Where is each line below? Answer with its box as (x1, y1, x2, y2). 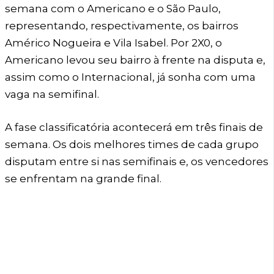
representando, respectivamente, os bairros (5, 20, 239, 32)
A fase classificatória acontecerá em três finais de (5, 120, 263, 133)
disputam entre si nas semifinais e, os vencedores (5, 155, 268, 168)
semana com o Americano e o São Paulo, (5, 2, 221, 15)
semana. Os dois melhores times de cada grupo (5, 138, 259, 150)
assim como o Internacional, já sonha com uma (5, 71, 256, 84)
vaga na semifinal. (5, 88, 99, 101)
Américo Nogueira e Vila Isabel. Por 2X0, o (5, 37, 222, 50)
